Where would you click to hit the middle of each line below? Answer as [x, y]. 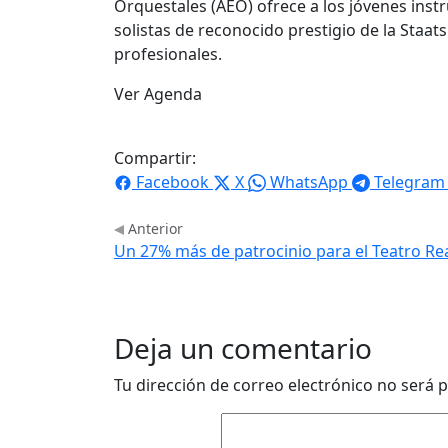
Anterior [153, 228]
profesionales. [168, 53]
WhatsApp [309, 181]
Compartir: [155, 157]
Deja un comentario [243, 347]
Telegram [409, 181]
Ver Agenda [158, 93]
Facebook [172, 181]
